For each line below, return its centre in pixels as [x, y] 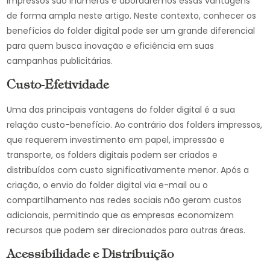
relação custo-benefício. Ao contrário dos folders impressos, [135, 125]
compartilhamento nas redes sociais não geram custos [124, 200]
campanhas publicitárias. [60, 61]
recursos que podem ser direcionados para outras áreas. [126, 230]
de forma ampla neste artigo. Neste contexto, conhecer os [132, 16]
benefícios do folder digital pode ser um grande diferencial [131, 31]
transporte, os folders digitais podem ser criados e [112, 155]
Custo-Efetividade [58, 86]
